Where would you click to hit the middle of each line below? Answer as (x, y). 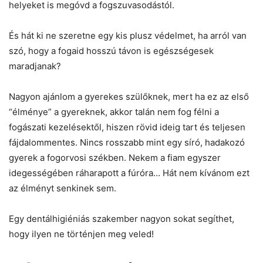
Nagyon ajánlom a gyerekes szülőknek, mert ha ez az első (129, 96)
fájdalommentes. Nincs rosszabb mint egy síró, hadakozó (127, 142)
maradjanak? (35, 66)
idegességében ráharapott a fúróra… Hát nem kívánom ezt (129, 173)
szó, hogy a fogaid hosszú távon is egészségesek (111, 50)
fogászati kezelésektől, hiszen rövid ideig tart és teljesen (127, 127)
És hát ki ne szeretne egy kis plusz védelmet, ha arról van (128, 35)
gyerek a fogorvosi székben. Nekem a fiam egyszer (115, 157)
